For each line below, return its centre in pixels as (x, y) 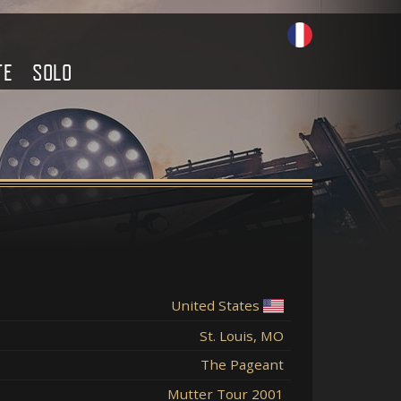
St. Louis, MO (242, 335)
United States (215, 306)
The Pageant (242, 365)
